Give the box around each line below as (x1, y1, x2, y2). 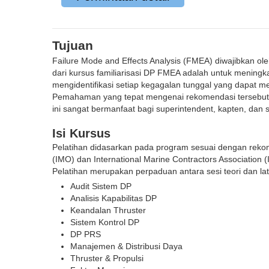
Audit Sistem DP (70, 181, 132, 191)
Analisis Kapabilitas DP (70, 193, 157, 203)
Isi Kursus (52, 127, 111, 140)
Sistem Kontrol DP (70, 217, 140, 227)
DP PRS (70, 229, 101, 239)
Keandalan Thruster (70, 205, 147, 215)
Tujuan (52, 38, 94, 52)
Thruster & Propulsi (70, 253, 144, 263)
